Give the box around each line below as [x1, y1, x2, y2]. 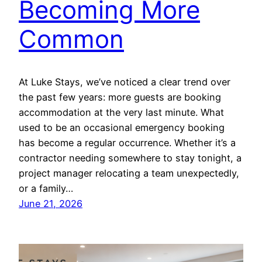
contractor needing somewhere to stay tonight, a [19, 152, 242, 164]
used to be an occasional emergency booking [19, 122, 225, 134]
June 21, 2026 [19, 198, 82, 210]
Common [19, 24, 124, 54]
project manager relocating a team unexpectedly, [19, 167, 239, 180]
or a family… [19, 182, 73, 195]
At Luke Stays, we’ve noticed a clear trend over [19, 76, 230, 88]
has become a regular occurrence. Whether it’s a [19, 137, 236, 149]
